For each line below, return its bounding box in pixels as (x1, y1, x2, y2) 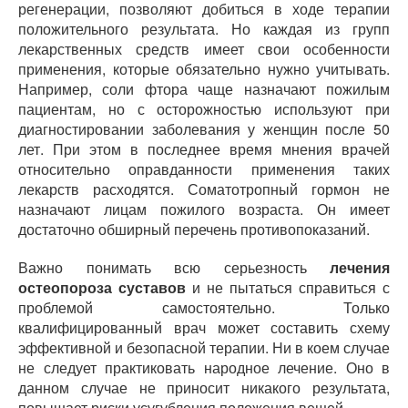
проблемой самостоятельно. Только (18, 297, 390, 318)
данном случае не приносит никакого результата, (18, 377, 390, 398)
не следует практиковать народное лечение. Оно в (18, 357, 390, 378)
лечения (330, 257, 390, 278)
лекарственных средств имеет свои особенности (18, 38, 390, 59)
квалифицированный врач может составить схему (18, 317, 390, 338)
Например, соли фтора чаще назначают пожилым (18, 78, 390, 99)
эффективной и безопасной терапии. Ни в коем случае (18, 337, 390, 358)
